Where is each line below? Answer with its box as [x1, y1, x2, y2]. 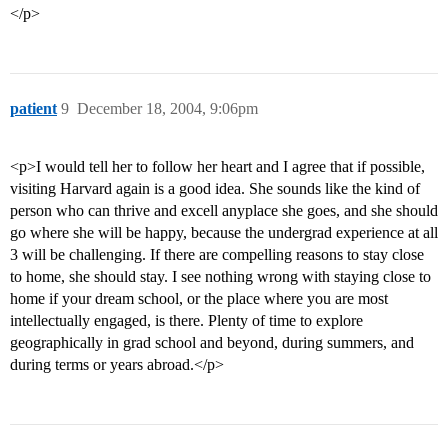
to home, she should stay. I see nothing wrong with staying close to [10, 268, 431, 286]
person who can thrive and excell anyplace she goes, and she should [10, 202, 438, 220]
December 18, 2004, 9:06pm [77, 100, 258, 118]
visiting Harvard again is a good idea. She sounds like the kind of [10, 180, 420, 198]
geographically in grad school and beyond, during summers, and [10, 334, 414, 352]
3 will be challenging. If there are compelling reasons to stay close [10, 246, 424, 264]
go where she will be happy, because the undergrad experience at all [10, 224, 438, 242]
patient [10, 100, 57, 118]
